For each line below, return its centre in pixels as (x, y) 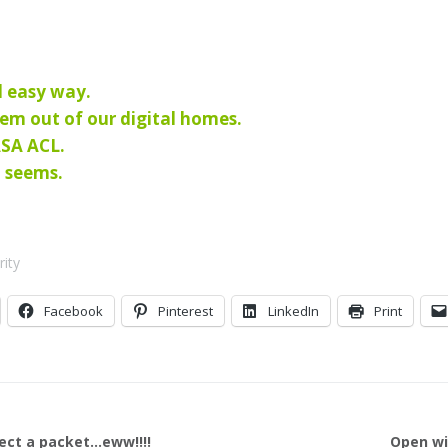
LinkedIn (293, 310)
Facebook (73, 310)
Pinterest (185, 310)
